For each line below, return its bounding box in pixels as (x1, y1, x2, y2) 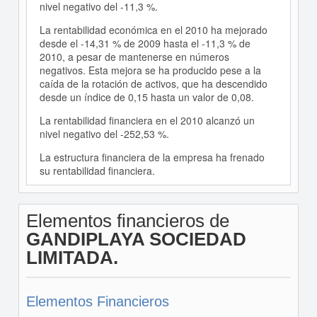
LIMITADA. (25, 247, 118, 268)
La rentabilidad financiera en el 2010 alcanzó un (39, 113, 255, 127)
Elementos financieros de (25, 210, 229, 231)
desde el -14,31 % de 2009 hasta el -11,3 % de (39, 36, 250, 50)
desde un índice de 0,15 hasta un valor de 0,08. (39, 90, 254, 104)
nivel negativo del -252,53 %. (39, 127, 169, 141)
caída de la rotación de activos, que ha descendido (39, 76, 267, 91)
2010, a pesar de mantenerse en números (39, 50, 229, 64)
